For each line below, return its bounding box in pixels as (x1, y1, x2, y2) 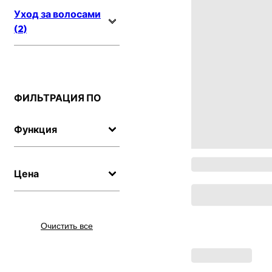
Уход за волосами (14, 8, 101, 21)
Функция (14, 123, 57, 136)
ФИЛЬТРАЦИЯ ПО (14, 92, 101, 104)
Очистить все (41, 221, 93, 231)
